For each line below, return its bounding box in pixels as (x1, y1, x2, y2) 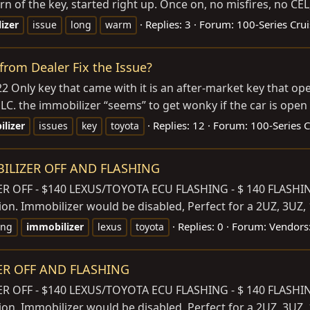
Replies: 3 (145, 17, 191, 31)
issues (39, 118, 68, 132)
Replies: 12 (153, 118, 205, 132)
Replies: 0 (178, 219, 224, 233)
